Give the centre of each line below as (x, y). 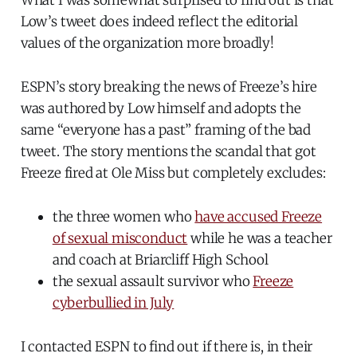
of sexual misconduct (120, 239)
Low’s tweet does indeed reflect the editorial (159, 22)
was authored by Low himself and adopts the (161, 109)
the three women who (124, 217)
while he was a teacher (260, 239)
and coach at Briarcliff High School (160, 260)
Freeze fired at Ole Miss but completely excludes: (173, 173)
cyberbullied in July (113, 303)
